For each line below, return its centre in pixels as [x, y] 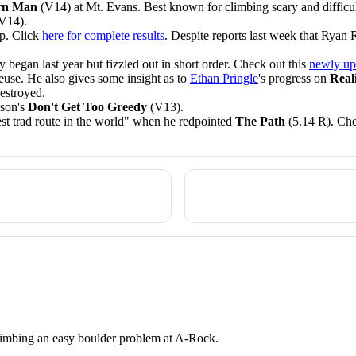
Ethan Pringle [224, 79]
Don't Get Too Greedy [87, 107]
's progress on [294, 79]
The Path [260, 122]
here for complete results [103, 36]
